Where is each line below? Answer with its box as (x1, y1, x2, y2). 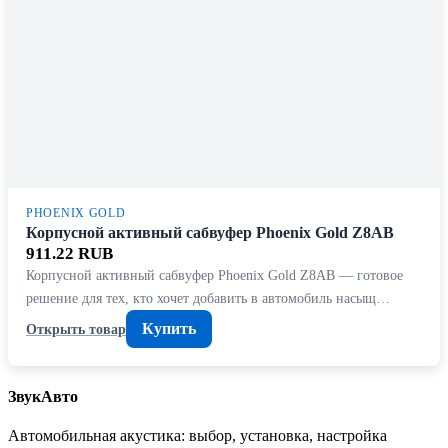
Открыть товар (26, 320, 126, 337)
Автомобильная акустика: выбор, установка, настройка (8, 427, 387, 444)
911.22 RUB (26, 244, 113, 264)
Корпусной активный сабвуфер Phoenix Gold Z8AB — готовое (26, 267, 403, 284)
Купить (142, 320, 196, 338)
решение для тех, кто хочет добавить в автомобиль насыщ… (26, 290, 390, 307)
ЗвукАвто (8, 387, 78, 405)
